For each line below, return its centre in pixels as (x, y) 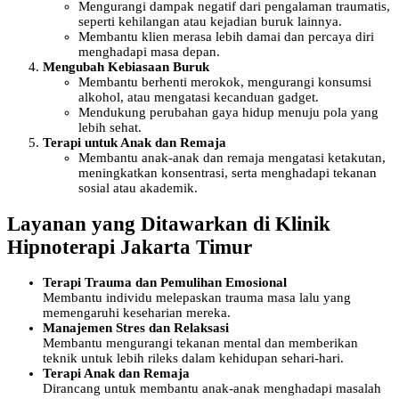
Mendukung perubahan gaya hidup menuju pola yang (228, 113)
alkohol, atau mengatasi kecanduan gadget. (199, 98)
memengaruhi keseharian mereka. (137, 313)
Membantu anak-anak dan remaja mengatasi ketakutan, (232, 158)
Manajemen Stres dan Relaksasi (136, 328)
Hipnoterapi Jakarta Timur (130, 247)
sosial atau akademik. (138, 188)
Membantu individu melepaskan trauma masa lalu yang (197, 298)
